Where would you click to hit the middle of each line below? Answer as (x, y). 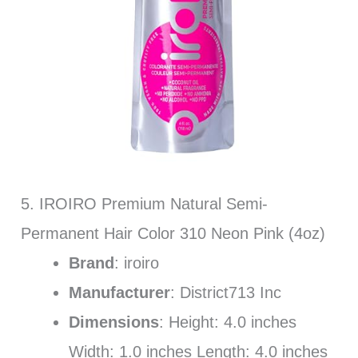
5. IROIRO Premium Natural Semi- (144, 203)
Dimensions (113, 322)
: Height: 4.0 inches (227, 322)
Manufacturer (119, 292)
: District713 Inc (225, 292)
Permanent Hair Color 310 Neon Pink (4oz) (173, 233)
